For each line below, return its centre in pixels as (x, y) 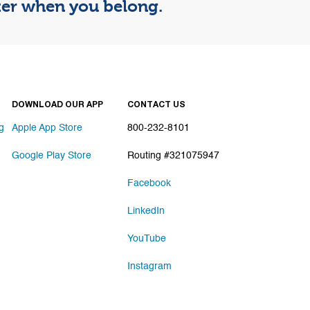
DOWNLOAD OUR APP (58, 105)
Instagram (150, 266)
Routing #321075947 (174, 156)
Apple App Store (47, 128)
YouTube (147, 239)
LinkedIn (146, 211)
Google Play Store (52, 156)
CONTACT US (157, 105)
